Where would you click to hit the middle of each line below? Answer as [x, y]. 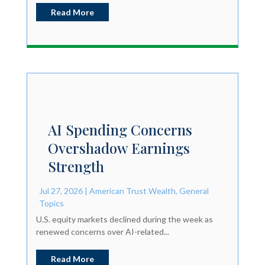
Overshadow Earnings [119, 148]
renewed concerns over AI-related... [102, 232]
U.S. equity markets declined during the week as [124, 219]
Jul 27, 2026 [61, 191]
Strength [76, 167]
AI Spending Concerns [120, 130]
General [194, 191]
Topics [51, 203]
